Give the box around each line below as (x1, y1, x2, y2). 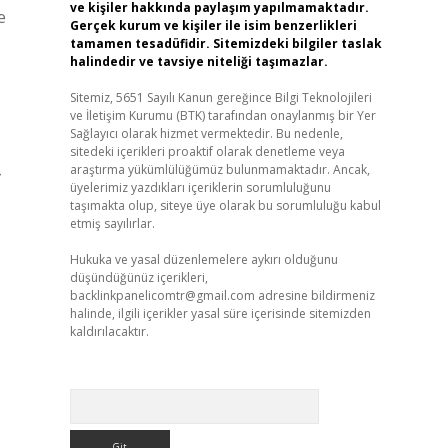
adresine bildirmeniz (254, 287, 375, 304)
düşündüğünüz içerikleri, (69, 269, 208, 286)
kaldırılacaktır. (69, 323, 149, 340)
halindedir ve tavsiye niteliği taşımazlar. (69, 53, 328, 70)
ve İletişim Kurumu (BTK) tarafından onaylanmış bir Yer (69, 107, 376, 124)
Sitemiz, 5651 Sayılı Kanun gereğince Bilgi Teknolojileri (69, 89, 372, 106)
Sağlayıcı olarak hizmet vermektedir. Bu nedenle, (69, 125, 343, 142)
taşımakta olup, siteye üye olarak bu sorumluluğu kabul (69, 197, 381, 214)
